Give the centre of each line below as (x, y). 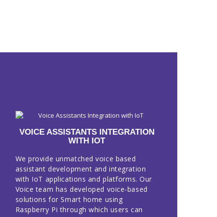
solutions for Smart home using (69, 200)
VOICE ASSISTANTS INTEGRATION (87, 132)
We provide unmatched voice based (76, 159)
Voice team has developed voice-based (81, 189)
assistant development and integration (81, 169)
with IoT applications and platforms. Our (84, 179)
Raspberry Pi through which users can (79, 210)
